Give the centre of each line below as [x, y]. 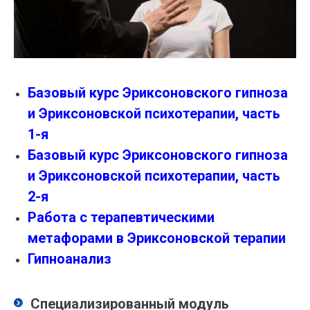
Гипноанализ [70, 259]
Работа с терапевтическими [121, 218]
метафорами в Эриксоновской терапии [157, 238]
